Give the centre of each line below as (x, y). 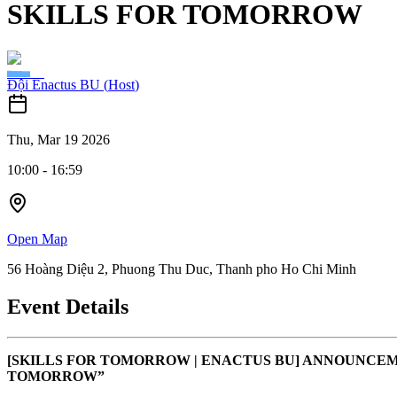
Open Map (37, 238)
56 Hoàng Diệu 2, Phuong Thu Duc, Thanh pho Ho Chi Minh (182, 269)
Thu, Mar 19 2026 (58, 139)
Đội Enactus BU (54, 84)
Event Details (68, 306)
